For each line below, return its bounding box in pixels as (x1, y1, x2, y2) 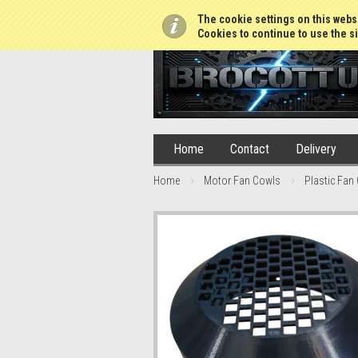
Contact (230, 141, 269, 157)
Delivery (296, 141, 336, 157)
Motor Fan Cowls (204, 174, 280, 187)
